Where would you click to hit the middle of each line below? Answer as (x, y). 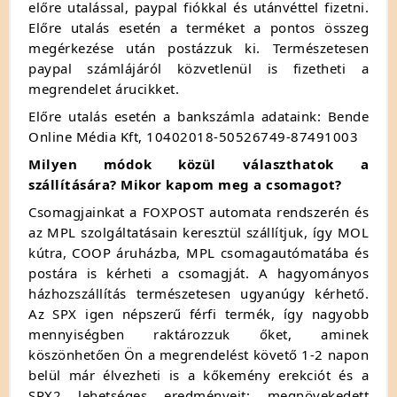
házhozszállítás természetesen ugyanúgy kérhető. (198, 293)
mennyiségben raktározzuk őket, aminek (198, 334)
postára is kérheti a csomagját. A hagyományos (198, 272)
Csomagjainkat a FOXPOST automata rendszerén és (198, 211)
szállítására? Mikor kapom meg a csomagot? (185, 184)
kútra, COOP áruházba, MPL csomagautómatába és (198, 252)
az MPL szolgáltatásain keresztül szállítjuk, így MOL (198, 232)
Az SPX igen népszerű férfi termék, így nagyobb (198, 313)
